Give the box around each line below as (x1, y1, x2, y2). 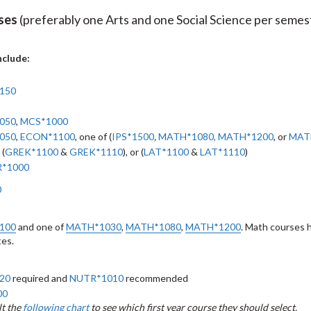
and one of (16, 221, 66, 233)
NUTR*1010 (69, 272, 124, 284)
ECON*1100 (20, 131, 75, 142)
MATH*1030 (66, 221, 121, 233)
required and (10, 272, 69, 284)
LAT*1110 (200, 146, 245, 158)
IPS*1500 (112, 131, 154, 142)
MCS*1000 (20, 115, 68, 127)
